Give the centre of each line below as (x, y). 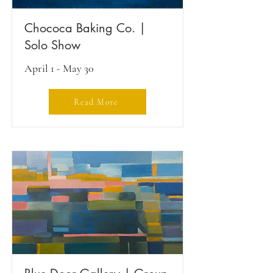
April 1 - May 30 (59, 68)
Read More (96, 102)
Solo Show (52, 45)
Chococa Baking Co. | (85, 28)
